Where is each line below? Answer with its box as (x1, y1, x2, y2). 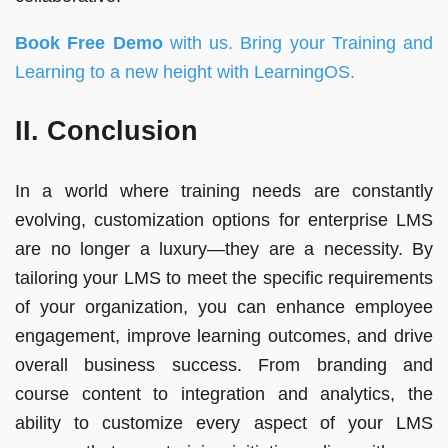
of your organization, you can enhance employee (15, 296, 433, 317)
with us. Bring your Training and (162, 33, 433, 54)
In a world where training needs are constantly (15, 180, 433, 201)
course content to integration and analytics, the (15, 383, 433, 404)
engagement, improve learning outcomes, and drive (15, 325, 433, 346)
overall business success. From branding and (15, 354, 433, 375)
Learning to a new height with (15, 62, 254, 83)
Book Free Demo (15, 33, 163, 54)
